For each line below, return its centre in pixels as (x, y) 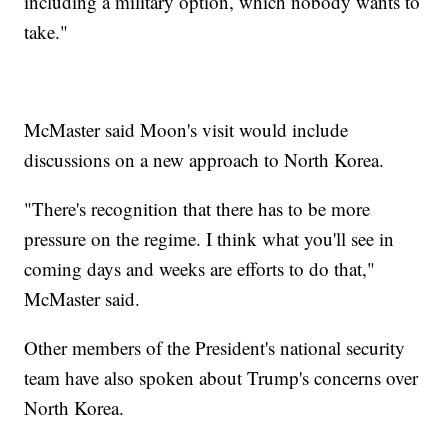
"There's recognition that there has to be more (197, 209)
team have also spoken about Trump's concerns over (221, 378)
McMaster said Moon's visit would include (186, 130)
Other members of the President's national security (215, 348)
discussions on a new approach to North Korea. (204, 160)
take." (46, 32)
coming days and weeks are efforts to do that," (200, 269)
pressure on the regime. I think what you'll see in (209, 239)
